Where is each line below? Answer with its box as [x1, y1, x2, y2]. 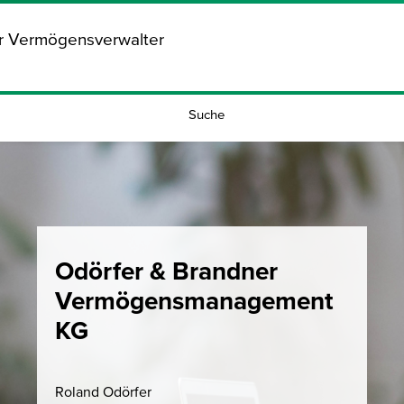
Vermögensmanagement [55, 286, 334, 316]
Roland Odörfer [55, 383, 152, 399]
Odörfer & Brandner [55, 256, 279, 286]
